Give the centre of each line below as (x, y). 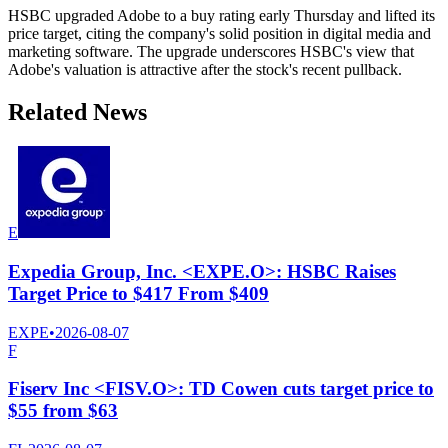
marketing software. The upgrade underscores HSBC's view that (211, 52)
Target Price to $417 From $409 (138, 293)
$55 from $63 (63, 411)
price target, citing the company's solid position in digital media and (219, 34)
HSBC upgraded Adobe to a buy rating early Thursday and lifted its (221, 16)
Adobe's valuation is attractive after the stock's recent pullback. (205, 70)
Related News (77, 112)
